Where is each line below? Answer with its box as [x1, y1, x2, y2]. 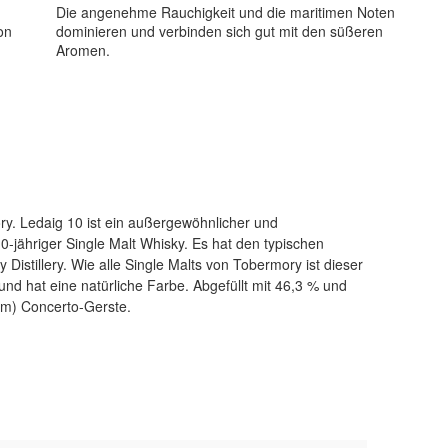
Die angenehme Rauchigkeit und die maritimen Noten [55, 2, 395, 23]
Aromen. [55, 40, 110, 61]
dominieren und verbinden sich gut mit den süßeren [55, 21, 383, 42]
